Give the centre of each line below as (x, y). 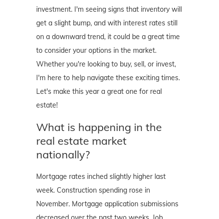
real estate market (81, 141)
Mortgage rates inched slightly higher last (101, 176)
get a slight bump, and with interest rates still (107, 23)
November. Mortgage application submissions (107, 204)
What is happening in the (99, 127)
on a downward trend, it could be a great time (108, 36)
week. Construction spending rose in (93, 190)
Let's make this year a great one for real (99, 91)
